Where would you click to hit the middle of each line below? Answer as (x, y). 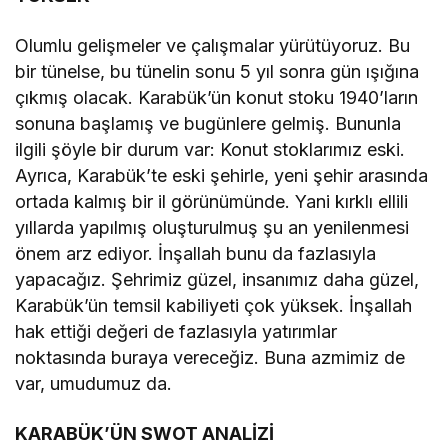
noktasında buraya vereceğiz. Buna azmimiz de (210, 358)
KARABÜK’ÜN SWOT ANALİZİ (145, 434)
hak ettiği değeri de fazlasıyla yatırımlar (176, 332)
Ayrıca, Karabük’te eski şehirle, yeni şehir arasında (222, 176)
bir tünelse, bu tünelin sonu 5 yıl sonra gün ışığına (217, 72)
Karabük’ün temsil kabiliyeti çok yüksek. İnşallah (214, 306)
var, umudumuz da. (94, 384)
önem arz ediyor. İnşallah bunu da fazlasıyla (196, 254)
